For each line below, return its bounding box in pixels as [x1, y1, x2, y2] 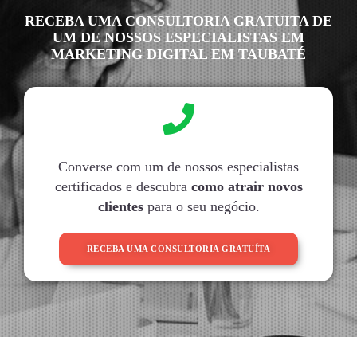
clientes [97, 198, 143, 214]
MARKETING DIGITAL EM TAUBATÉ [51, 45, 306, 62]
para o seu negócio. [143, 198, 260, 214]
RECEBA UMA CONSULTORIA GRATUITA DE [25, 12, 332, 29]
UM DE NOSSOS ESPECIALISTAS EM [53, 29, 304, 45]
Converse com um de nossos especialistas [58, 158, 299, 175]
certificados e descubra [54, 178, 191, 194]
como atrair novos [190, 178, 303, 194]
